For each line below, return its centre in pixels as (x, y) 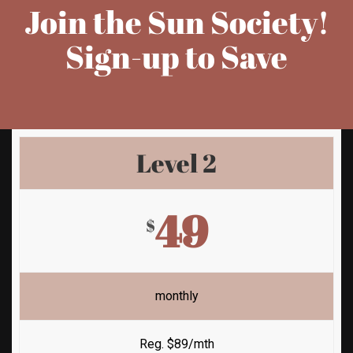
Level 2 (176, 162)
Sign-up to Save (176, 56)
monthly (176, 295)
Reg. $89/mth (176, 344)
